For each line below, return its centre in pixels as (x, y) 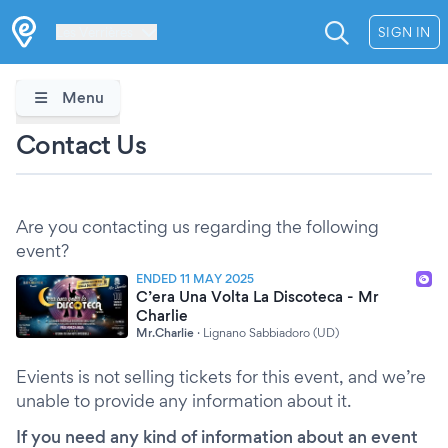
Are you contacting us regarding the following (197, 226)
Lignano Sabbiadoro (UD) (271, 332)
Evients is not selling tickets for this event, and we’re (221, 376)
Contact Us (81, 144)
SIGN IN (404, 32)
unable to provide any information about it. (183, 400)
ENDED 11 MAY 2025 (195, 278)
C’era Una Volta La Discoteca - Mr (257, 296)
